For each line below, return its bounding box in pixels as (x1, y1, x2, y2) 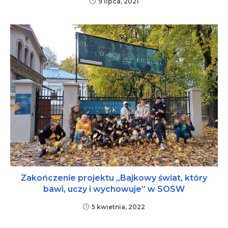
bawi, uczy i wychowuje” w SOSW (43, 184, 185, 194)
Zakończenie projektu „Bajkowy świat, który (21, 173, 207, 183)
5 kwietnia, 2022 (92, 203, 145, 211)
